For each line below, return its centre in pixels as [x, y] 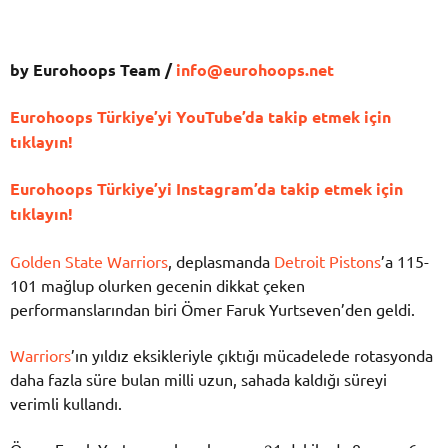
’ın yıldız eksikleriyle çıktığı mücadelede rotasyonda [252, 354]
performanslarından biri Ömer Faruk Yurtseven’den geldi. [212, 308]
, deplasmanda [221, 260]
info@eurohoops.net [255, 69]
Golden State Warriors [89, 260]
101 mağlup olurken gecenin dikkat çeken [157, 284]
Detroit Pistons [327, 260]
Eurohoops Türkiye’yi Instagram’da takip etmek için [206, 189]
